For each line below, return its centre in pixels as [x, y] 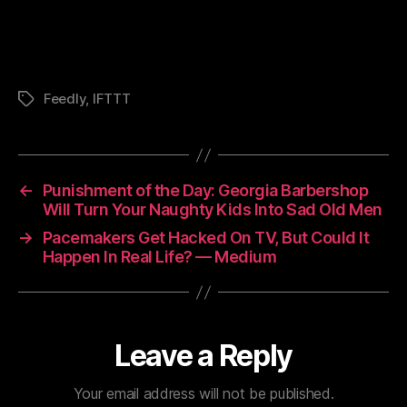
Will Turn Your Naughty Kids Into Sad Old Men [212, 209]
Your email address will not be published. [203, 393]
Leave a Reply [203, 356]
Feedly [65, 99]
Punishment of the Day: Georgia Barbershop [205, 190]
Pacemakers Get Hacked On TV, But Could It [206, 238]
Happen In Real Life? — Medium [159, 257]
